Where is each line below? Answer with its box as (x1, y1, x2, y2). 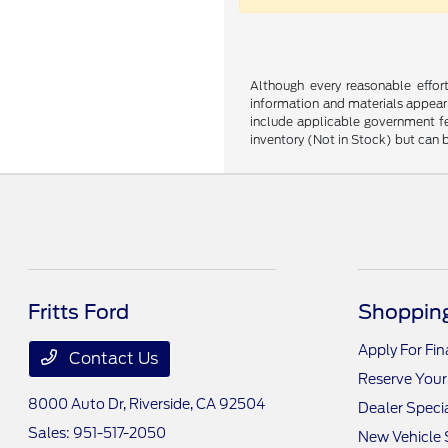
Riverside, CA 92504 (129, 396, 266, 412)
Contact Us (65, 349, 159, 368)
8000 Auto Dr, (28, 396, 130, 412)
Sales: (28, 425, 74, 441)
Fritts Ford (28, 300, 130, 324)
